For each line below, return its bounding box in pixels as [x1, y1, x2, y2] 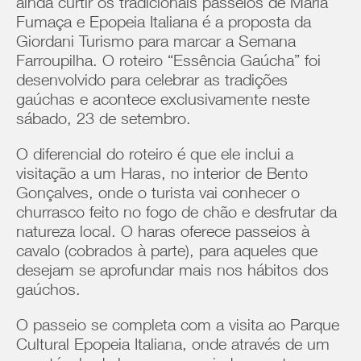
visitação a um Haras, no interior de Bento [16, 168, 308, 184]
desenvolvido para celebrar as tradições [16, 74, 288, 90]
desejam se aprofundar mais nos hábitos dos [16, 264, 329, 280]
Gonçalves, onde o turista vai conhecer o [16, 187, 300, 203]
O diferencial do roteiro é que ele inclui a [16, 148, 293, 164]
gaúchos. [16, 284, 85, 300]
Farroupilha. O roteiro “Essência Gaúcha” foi [16, 55, 321, 71]
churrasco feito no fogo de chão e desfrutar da [16, 206, 337, 222]
